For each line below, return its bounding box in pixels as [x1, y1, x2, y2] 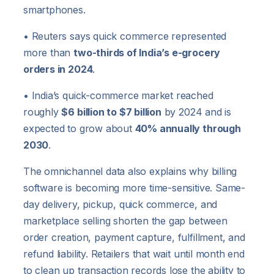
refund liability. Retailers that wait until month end [23, 248, 245, 261]
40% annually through [135, 122, 241, 135]
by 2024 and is [161, 106, 231, 119]
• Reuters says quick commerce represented [23, 30, 227, 43]
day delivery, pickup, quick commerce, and [23, 198, 218, 211]
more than [23, 46, 74, 59]
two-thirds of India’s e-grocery [73, 46, 221, 59]
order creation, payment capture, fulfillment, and [23, 231, 245, 244]
